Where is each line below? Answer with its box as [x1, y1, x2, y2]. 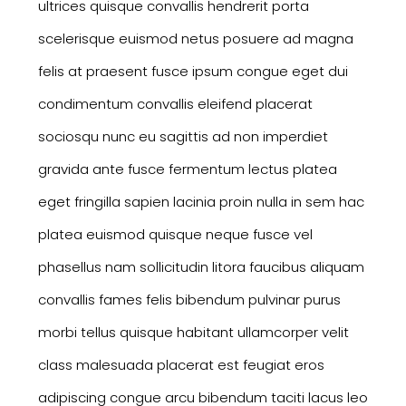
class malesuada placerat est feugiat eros [37, 354, 324, 374]
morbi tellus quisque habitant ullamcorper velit [37, 322, 349, 342]
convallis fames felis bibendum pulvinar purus [37, 289, 341, 309]
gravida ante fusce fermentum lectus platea [37, 159, 337, 179]
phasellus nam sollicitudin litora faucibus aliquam [37, 256, 364, 276]
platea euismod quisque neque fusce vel [37, 224, 313, 244]
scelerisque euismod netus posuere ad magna [37, 28, 353, 48]
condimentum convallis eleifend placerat [37, 93, 313, 113]
